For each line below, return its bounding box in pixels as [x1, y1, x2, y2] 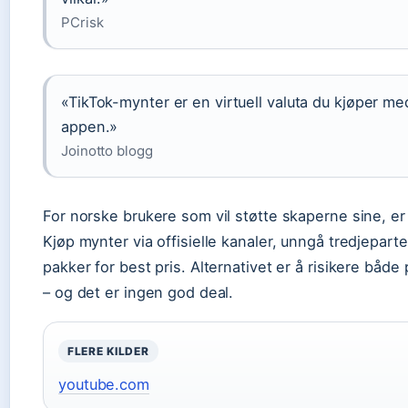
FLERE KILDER [67, 344, 149, 358]
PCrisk [61, 14, 104, 31]
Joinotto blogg [61, 142, 153, 159]
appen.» [61, 117, 118, 136]
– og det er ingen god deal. [43, 283, 234, 301]
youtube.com [58, 375, 149, 393]
